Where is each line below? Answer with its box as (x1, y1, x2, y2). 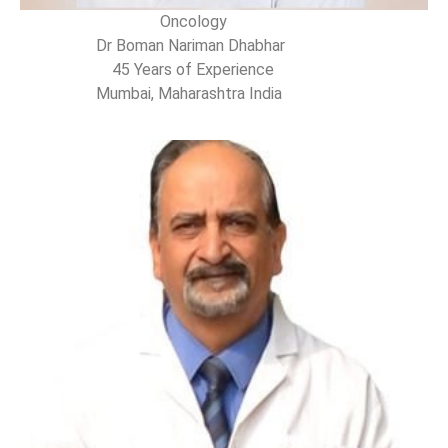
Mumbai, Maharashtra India (20, 83, 290, 103)
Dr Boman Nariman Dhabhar (20, 35, 289, 55)
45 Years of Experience (20, 59, 278, 79)
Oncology (20, 11, 227, 31)
